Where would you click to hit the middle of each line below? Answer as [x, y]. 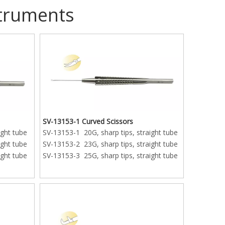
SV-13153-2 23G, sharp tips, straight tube [110, 144]
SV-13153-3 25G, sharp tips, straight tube [110, 156]
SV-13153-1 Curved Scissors [88, 122]
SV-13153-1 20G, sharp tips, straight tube [110, 133]
